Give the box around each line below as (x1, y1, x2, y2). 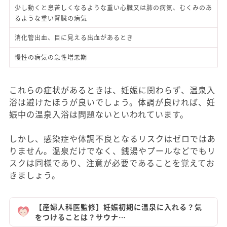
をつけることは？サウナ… (35, 212, 126, 222)
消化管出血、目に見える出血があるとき (15, 33, 133, 42)
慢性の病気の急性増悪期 (15, 53, 87, 61)
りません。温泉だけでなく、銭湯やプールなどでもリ (9, 144, 216, 157)
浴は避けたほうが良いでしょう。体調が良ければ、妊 (9, 96, 215, 108)
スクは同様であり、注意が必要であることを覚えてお (9, 157, 215, 169)
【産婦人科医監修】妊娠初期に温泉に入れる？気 (35, 202, 202, 212)
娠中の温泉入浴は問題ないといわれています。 (9, 108, 188, 120)
